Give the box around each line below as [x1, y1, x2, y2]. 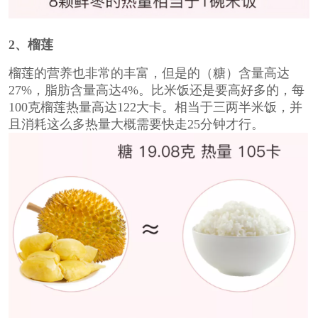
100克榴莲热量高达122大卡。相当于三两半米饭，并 [8, 99, 302, 114]
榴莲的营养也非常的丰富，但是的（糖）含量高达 [8, 65, 290, 80]
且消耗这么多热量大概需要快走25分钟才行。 [8, 116, 264, 131]
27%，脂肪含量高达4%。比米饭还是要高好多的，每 [8, 82, 305, 97]
